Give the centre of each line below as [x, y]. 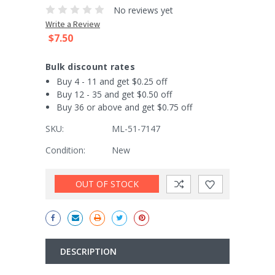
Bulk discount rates [90, 66]
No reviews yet [143, 10]
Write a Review [73, 24]
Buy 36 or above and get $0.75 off [124, 107]
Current [60, 175]
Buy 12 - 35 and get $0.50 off [114, 94]
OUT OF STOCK [107, 184]
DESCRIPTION [88, 252]
